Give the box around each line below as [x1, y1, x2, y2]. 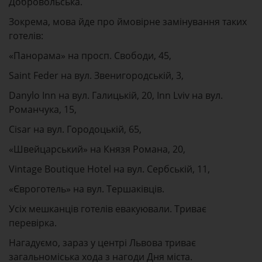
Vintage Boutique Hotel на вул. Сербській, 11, [9, 163, 210, 175]
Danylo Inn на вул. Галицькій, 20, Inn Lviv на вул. [9, 89, 223, 102]
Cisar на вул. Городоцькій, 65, [9, 123, 142, 136]
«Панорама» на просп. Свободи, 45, [9, 49, 171, 62]
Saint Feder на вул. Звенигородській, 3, [9, 69, 184, 82]
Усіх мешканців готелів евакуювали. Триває [9, 202, 206, 215]
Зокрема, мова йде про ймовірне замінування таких [9, 15, 247, 28]
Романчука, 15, [9, 103, 77, 116]
